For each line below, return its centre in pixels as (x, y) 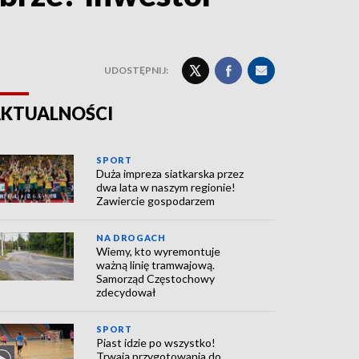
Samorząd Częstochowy (156, 278)
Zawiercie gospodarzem (156, 201)
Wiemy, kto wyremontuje (159, 251)
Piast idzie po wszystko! (156, 343)
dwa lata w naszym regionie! (166, 187)
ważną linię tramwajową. (156, 265)
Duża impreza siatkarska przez (170, 173)
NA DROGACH (131, 238)
